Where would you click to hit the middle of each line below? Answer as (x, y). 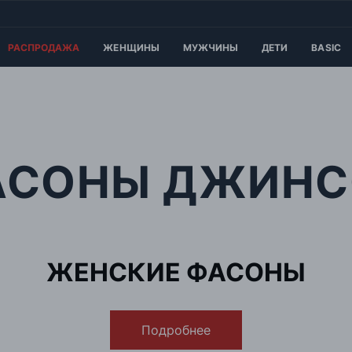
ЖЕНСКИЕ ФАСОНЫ (176, 272)
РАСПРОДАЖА (44, 47)
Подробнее (176, 330)
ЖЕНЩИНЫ (131, 47)
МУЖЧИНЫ (211, 47)
